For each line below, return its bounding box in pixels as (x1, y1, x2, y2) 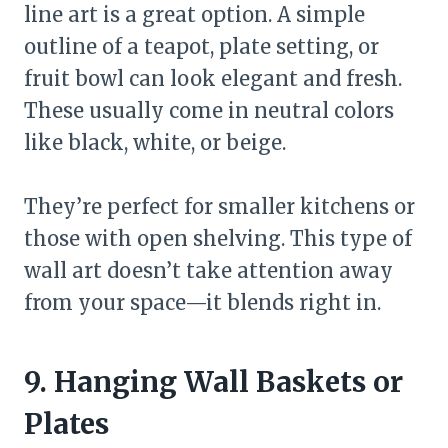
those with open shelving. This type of (24, 225, 412, 251)
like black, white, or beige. (24, 129, 286, 155)
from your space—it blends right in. (24, 289, 381, 315)
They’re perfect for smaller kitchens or (24, 193, 415, 219)
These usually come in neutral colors (24, 97, 394, 123)
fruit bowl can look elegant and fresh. (24, 65, 402, 91)
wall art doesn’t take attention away (24, 257, 393, 283)
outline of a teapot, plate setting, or (24, 33, 379, 59)
